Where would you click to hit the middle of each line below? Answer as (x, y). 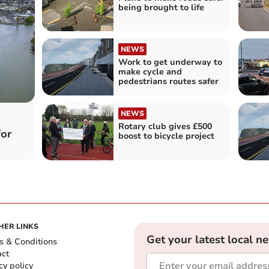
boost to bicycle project (166, 136)
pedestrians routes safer (168, 82)
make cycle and (150, 72)
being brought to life (161, 7)
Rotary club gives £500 (165, 127)
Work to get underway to (170, 62)
